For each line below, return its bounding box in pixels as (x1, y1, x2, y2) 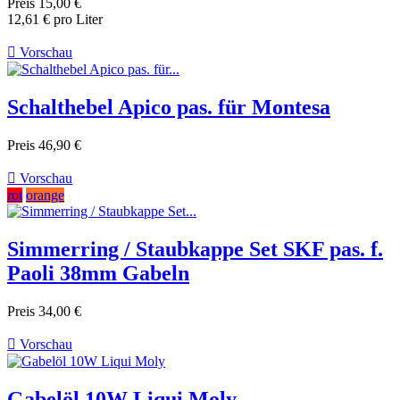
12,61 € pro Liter (7, 12, 103, 28)
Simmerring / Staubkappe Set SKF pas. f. (7, 237, 383, 261)
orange (26, 187, 64, 203)
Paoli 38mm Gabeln (7, 261, 189, 285)
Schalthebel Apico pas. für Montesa (7, 96, 330, 120)
